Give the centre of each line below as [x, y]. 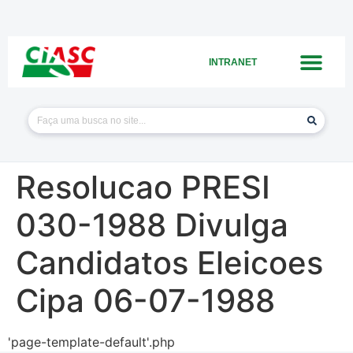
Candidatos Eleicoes [169, 263]
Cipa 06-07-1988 [145, 301]
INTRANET [233, 62]
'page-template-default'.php [91, 342]
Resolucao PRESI [143, 187]
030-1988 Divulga [152, 225]
